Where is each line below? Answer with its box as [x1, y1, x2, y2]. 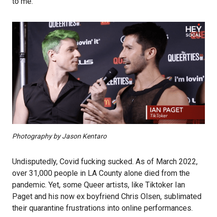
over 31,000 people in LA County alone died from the [12, 169, 190, 178]
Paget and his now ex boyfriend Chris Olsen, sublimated [12, 192, 201, 201]
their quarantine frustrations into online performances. [12, 203, 193, 213]
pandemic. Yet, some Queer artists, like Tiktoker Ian [12, 180, 185, 190]
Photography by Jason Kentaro [12, 132, 107, 140]
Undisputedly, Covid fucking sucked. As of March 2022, [12, 157, 198, 167]
